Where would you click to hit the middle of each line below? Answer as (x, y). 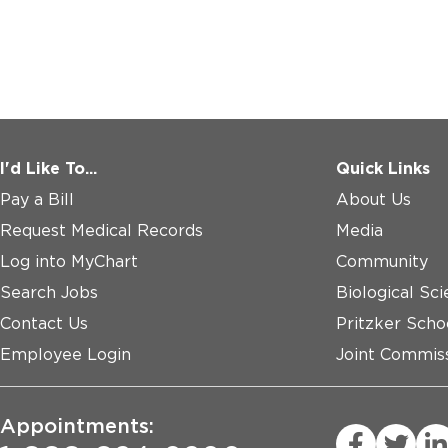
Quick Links (383, 168)
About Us (373, 199)
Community (382, 261)
